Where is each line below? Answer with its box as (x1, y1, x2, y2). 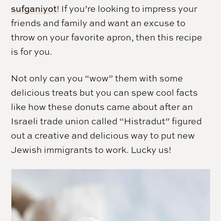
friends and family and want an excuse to (11, 16, 186, 29)
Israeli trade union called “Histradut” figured (11, 114, 202, 127)
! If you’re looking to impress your (57, 2, 198, 14)
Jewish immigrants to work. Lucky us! (11, 143, 172, 155)
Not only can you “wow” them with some (11, 72, 184, 84)
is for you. (11, 45, 55, 57)
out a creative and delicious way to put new (11, 129, 195, 141)
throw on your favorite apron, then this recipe (11, 31, 203, 43)
